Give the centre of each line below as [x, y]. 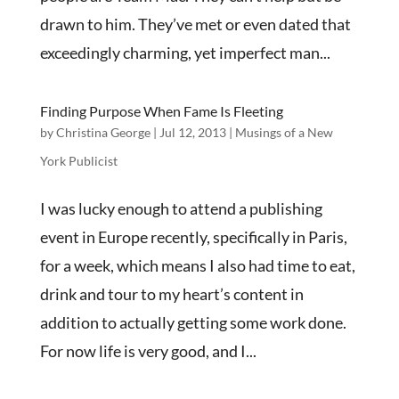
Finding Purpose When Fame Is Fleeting [161, 111]
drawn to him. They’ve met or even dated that [195, 24]
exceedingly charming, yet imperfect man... [185, 53]
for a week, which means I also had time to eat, [197, 265]
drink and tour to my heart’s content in [171, 294]
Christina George [103, 132]
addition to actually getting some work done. [193, 322]
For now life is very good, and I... [148, 351]
